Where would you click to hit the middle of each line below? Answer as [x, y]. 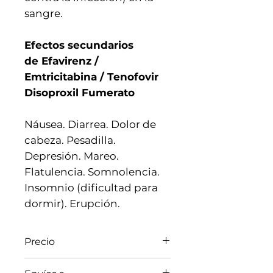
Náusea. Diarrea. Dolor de [90, 124]
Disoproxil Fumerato [80, 92]
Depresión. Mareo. [72, 156]
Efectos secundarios [79, 45]
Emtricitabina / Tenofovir [91, 76]
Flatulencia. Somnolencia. [92, 172]
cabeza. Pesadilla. [70, 140]
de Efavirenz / [62, 61]
